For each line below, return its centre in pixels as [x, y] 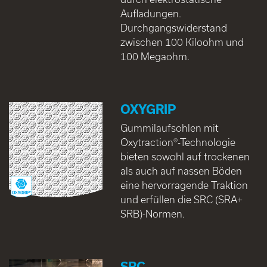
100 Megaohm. [155, 57]
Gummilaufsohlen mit [169, 128]
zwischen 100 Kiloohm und [182, 42]
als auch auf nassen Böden [181, 171]
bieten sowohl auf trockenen [185, 157]
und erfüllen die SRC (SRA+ [181, 200]
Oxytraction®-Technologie [178, 142]
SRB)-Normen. [152, 214]
